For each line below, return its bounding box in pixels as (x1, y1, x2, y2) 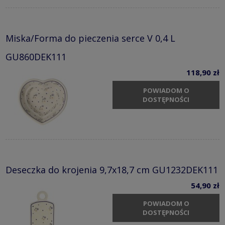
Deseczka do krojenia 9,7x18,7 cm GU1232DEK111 (6, 164, 218, 176)
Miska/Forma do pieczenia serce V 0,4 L (6, 32, 175, 45)
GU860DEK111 (6, 51, 66, 63)
